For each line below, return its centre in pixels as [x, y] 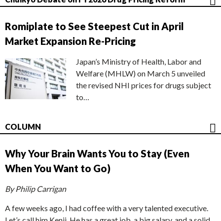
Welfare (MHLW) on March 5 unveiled [141, 74]
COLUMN [23, 127]
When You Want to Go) [58, 168]
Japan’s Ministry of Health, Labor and [139, 62]
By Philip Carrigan [36, 189]
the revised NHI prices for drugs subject [144, 85]
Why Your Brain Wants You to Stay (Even [97, 154]
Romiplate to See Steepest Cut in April [94, 26]
